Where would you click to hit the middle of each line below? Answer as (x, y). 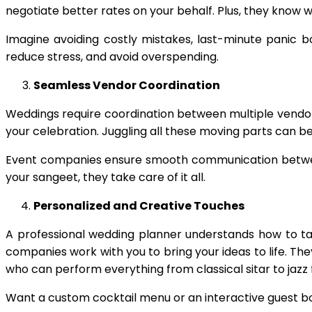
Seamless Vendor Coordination (127, 85)
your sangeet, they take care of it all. (106, 177)
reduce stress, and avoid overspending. (112, 57)
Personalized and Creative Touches (139, 206)
